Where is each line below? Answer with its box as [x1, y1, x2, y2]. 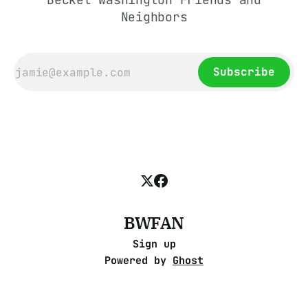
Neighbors [120, 9, 188, 25]
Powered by [104, 254, 173, 268]
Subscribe [213, 65, 275, 80]
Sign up [132, 237, 176, 252]
